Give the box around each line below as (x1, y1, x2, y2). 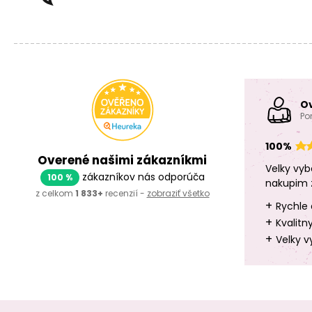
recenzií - (102, 187, 147, 199)
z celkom (35, 187, 75, 199)
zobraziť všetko (146, 187, 210, 199)
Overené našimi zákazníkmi (38, 152, 207, 169)
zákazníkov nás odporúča (79, 170, 205, 184)
